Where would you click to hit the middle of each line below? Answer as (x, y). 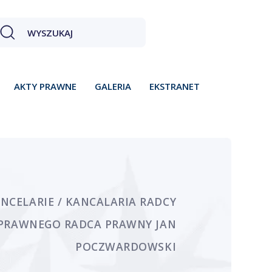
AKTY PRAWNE (45, 86)
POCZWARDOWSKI (126, 247)
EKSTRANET (175, 86)
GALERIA (113, 86)
